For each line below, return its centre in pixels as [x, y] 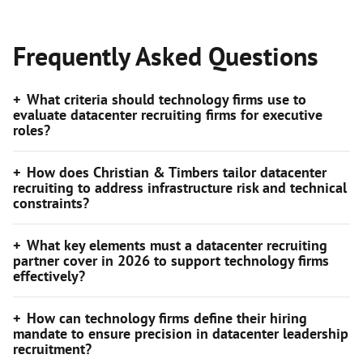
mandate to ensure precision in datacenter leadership [181, 333]
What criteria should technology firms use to [167, 99]
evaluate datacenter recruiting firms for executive [168, 115]
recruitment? [52, 349]
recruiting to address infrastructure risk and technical [180, 188]
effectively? [49, 276]
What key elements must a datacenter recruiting [177, 245]
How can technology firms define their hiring [167, 318]
